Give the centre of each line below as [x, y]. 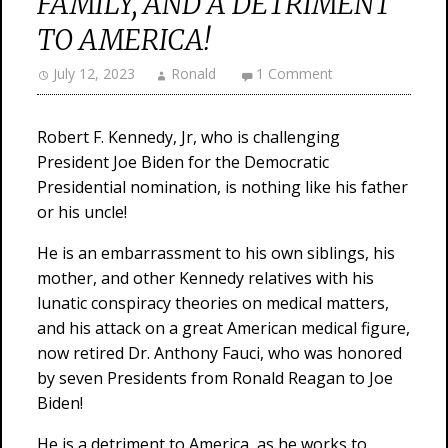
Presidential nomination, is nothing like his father [222, 187]
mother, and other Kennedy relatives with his [205, 278]
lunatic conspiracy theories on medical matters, [213, 303]
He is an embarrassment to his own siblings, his [216, 253]
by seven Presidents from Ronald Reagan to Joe [215, 378]
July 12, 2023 [94, 73]
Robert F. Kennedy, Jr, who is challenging [188, 137]
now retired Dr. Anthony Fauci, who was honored [219, 353]
